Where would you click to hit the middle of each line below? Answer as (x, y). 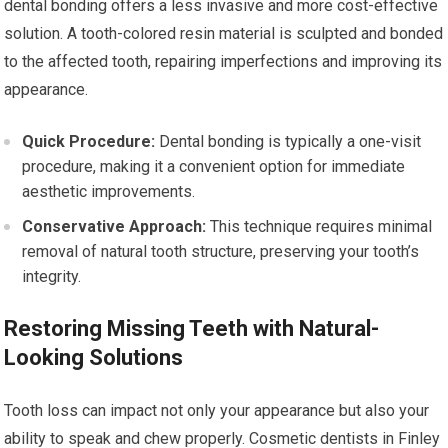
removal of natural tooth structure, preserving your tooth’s (221, 251)
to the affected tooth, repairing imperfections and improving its (223, 61)
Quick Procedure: (89, 141)
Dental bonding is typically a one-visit (288, 141)
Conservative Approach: (114, 226)
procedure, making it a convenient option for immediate (214, 166)
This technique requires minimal (319, 226)
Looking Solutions (94, 357)
